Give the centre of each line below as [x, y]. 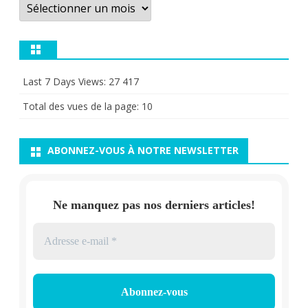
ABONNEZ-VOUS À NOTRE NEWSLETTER [143, 151]
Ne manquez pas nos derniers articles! [154, 205]
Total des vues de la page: [82, 107]
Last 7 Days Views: [66, 82]
